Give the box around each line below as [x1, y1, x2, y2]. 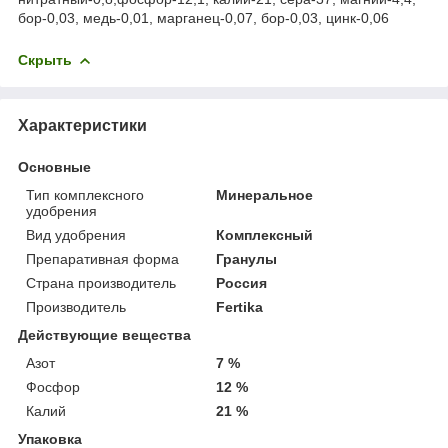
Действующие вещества [18, 326, 191, 343]
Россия [216, 274, 268, 291]
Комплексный [216, 226, 314, 243]
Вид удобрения [26, 226, 126, 243]
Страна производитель [26, 274, 176, 291]
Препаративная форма [26, 250, 179, 267]
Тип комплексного [26, 186, 144, 203]
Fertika [216, 298, 264, 315]
